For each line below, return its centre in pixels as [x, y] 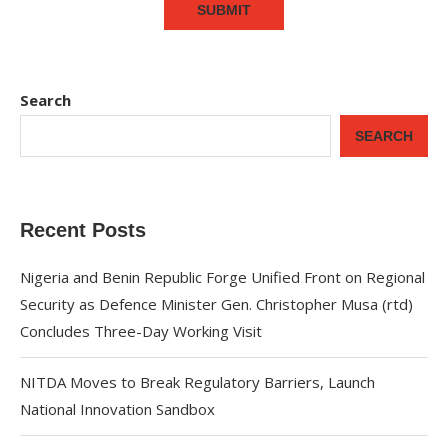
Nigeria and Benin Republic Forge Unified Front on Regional [222, 277]
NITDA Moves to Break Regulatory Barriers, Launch [197, 382]
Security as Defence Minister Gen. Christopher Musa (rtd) [216, 304]
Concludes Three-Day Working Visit [141, 331]
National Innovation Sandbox [117, 409]
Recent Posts [83, 230]
